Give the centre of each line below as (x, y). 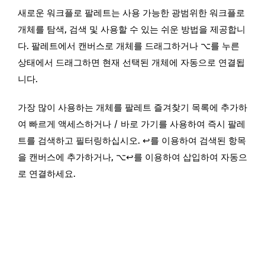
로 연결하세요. (47, 174)
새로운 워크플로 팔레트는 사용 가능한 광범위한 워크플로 (131, 13)
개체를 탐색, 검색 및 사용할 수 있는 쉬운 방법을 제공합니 (132, 29)
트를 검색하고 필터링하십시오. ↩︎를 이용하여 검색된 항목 (132, 140)
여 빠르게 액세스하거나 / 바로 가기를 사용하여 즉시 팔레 (132, 124)
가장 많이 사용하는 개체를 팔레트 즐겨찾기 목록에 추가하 (132, 107)
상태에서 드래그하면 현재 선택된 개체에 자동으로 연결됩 (131, 62)
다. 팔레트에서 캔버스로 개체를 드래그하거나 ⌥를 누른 (129, 46)
